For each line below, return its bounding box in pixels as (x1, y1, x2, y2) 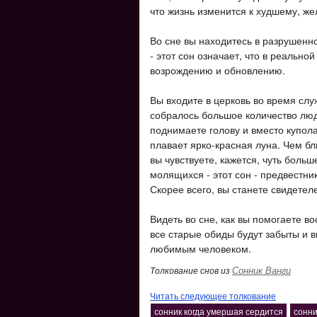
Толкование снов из (150, 264, 232, 276)
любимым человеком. (150, 241, 251, 255)
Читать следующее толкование (150, 289, 276, 301)
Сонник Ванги (232, 263, 291, 277)
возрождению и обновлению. (150, 63, 285, 77)
